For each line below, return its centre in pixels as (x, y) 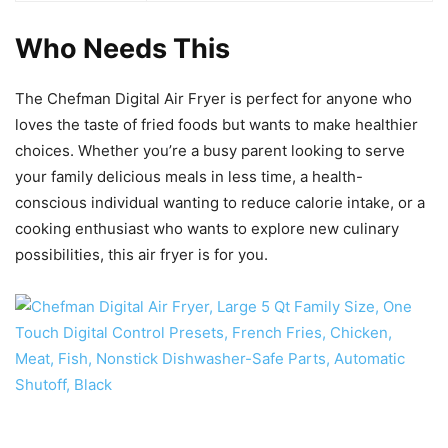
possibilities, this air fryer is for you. (141, 255)
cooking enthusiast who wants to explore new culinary (207, 229)
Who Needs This (122, 49)
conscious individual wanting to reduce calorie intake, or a (220, 203)
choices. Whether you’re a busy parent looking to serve (210, 151)
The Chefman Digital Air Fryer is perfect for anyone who (213, 99)
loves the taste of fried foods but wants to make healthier (216, 125)
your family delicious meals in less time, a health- (189, 177)
